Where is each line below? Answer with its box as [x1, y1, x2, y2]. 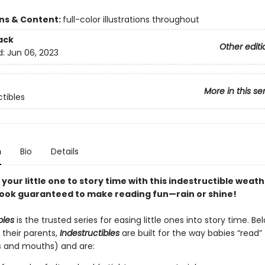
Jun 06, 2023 [7, 47, 59, 59]
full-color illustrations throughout [62, 14, 199, 25]
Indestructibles [59, 227, 122, 239]
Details [50, 146, 79, 157]
